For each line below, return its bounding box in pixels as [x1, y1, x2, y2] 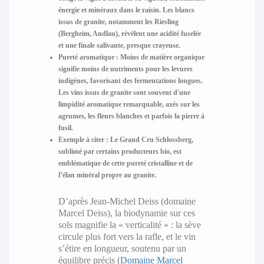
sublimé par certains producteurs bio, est [58, 147, 181, 156]
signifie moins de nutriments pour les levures [58, 64, 193, 73]
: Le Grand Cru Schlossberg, [104, 135, 193, 144]
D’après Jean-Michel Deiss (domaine [58, 196, 196, 206]
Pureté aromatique [58, 52, 114, 61]
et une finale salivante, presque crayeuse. [58, 41, 180, 49]
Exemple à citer [58, 135, 104, 144]
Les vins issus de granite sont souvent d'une [58, 88, 190, 97]
